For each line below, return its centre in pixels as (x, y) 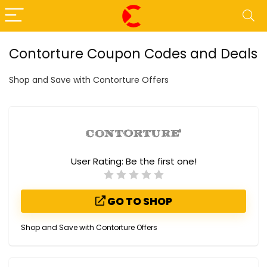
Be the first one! (161, 161)
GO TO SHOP (139, 201)
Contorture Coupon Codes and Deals (133, 54)
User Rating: (98, 161)
